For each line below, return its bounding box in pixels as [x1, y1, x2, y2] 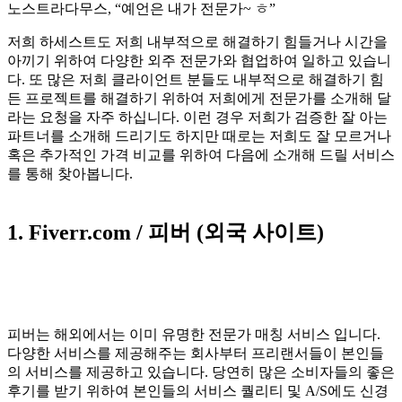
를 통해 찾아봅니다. [7, 165, 133, 181]
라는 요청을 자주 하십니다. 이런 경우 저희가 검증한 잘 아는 [7, 109, 388, 125]
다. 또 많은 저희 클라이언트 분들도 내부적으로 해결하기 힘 [7, 71, 384, 87]
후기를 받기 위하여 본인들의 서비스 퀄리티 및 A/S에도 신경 [7, 382, 389, 398]
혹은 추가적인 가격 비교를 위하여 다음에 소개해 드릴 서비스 [7, 146, 395, 162]
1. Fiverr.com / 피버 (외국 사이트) [7, 220, 324, 244]
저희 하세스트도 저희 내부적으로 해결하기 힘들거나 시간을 [7, 33, 388, 49]
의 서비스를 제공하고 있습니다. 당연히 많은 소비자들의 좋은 [7, 363, 395, 380]
